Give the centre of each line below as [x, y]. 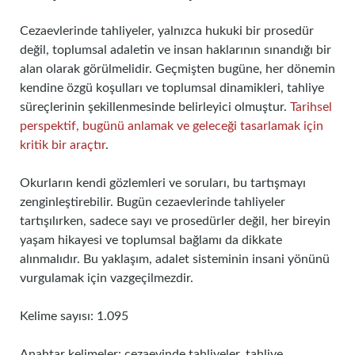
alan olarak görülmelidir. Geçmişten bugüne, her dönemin [177, 69]
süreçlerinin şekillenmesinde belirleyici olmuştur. [155, 107]
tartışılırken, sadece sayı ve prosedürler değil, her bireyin [175, 221]
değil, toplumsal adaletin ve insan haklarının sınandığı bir [176, 50]
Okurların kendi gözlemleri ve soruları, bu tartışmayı [163, 183]
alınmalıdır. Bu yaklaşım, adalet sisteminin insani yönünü [175, 259]
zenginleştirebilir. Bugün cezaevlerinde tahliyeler [153, 202]
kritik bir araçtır [63, 145]
